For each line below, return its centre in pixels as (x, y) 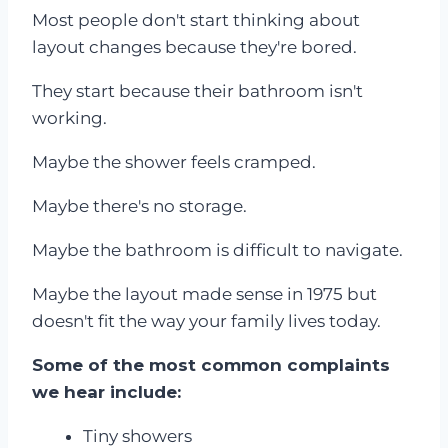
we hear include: (106, 391)
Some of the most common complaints (211, 364)
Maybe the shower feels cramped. (174, 161)
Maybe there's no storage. (139, 205)
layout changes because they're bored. (194, 46)
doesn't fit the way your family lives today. (206, 320)
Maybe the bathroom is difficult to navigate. (217, 249)
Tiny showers (137, 435)
